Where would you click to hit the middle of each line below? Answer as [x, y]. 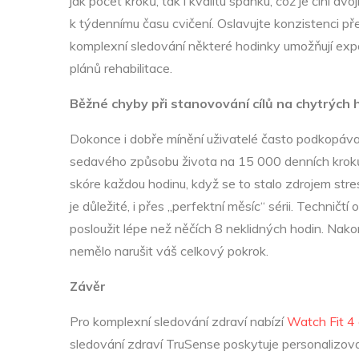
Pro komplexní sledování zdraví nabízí [178, 321]
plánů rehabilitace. [121, 68]
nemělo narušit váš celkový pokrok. [169, 251]
